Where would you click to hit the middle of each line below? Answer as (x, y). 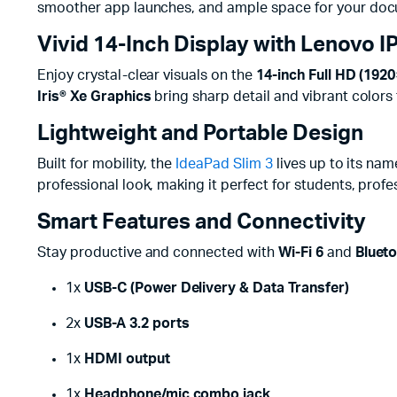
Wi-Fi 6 (300, 253)
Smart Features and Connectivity (202, 222)
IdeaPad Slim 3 (224, 164)
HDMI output (127, 359)
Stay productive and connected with (158, 253)
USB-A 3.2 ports (136, 323)
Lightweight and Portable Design (200, 134)
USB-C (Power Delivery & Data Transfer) (216, 288)
